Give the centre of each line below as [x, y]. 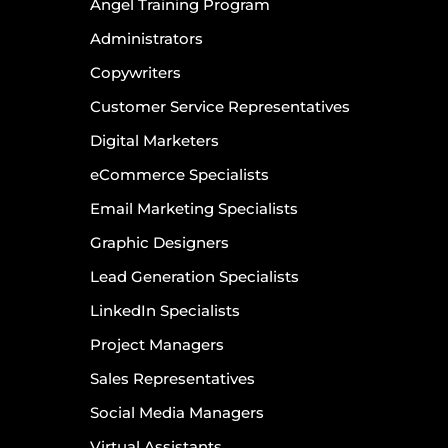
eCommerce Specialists [179, 175]
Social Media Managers [177, 413]
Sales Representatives [172, 379]
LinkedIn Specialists [165, 311]
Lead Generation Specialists [194, 277]
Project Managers [157, 345]
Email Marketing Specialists [194, 209]
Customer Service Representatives [220, 107]
